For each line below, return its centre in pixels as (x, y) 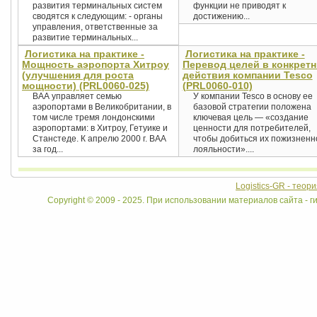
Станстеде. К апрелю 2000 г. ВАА (99, 139)
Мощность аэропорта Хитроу (96, 65)
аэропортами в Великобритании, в (102, 107)
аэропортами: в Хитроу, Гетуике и (100, 128)
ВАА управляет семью (77, 97)
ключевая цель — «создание (250, 118)
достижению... (221, 17)
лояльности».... (223, 150)
